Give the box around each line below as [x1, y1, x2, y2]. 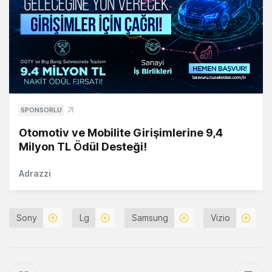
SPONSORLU [21, 106, 62, 115]
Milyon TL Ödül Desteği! [19, 140, 147, 154]
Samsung [132, 212, 168, 223]
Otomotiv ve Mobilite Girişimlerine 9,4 [19, 126, 223, 140]
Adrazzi [19, 168, 51, 179]
